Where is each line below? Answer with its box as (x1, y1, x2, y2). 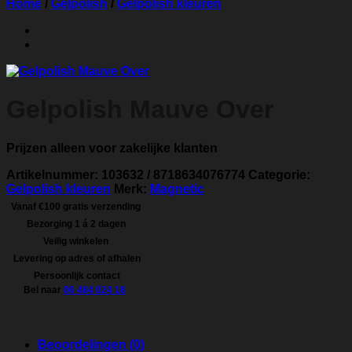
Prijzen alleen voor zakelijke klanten (6, 141, 218, 155)
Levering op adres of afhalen (9, 252, 141, 264)
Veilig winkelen (41, 235, 108, 247)
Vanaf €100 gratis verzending (9, 200, 141, 212)
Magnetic (150, 181, 204, 196)
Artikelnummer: (6, 167, 101, 181)
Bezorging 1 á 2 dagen (24, 218, 126, 229)
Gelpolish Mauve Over (6, 95, 273, 124)
